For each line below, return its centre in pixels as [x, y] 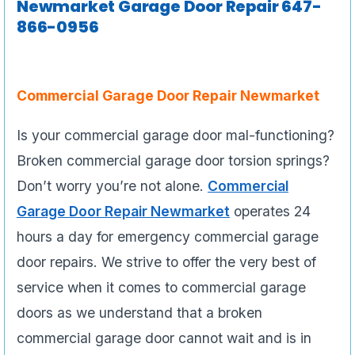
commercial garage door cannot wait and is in [164, 338]
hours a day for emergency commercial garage [168, 237]
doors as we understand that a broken [139, 313]
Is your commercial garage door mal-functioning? [176, 136]
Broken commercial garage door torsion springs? [173, 161]
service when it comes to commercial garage [161, 288]
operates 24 [270, 212]
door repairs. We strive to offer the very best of [166, 262]
